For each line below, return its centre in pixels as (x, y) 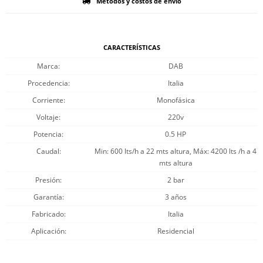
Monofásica (176, 100)
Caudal (48, 151)
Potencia (48, 134)
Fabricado (48, 214)
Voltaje (48, 117)
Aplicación (48, 231)
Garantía (48, 197)
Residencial (176, 231)
